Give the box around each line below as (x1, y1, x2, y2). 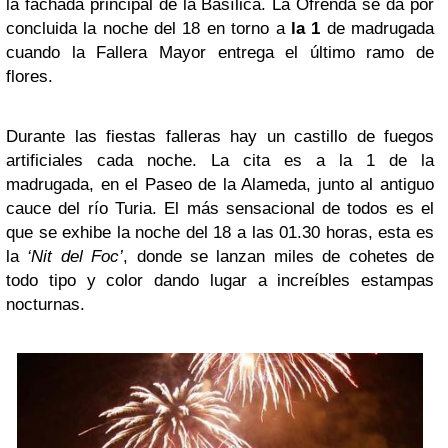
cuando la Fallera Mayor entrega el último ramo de (6, 42, 434, 62)
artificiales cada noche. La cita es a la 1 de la (6, 150, 434, 170)
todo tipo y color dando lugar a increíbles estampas (6, 270, 434, 290)
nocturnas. (6, 294, 95, 314)
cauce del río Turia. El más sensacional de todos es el (6, 198, 434, 218)
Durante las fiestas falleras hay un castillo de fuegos (6, 126, 434, 146)
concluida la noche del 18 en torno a (6, 18, 291, 38)
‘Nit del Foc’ (27, 246, 124, 266)
